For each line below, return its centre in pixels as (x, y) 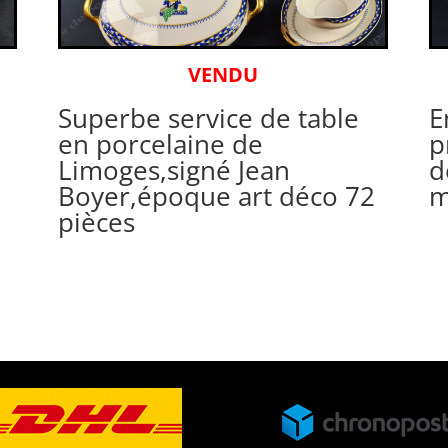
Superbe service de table (208, 117)
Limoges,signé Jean (173, 169)
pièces (96, 221)
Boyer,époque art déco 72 (216, 195)
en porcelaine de (160, 143)
